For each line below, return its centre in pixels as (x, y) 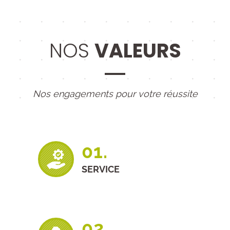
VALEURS (138, 51)
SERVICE (101, 169)
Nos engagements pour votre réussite (115, 94)
